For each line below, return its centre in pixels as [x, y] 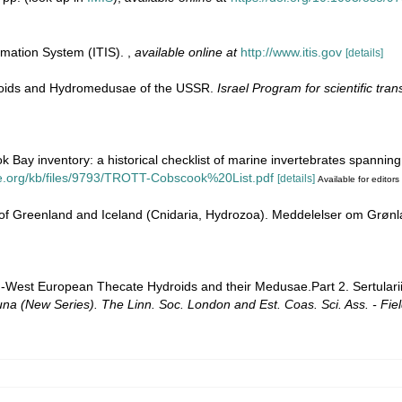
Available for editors [358, 179]
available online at [186, 52]
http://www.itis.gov [291, 52]
